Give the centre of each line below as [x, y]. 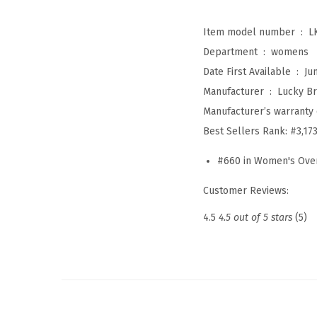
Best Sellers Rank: [247, 131]
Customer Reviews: [246, 190]
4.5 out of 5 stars [255, 217]
